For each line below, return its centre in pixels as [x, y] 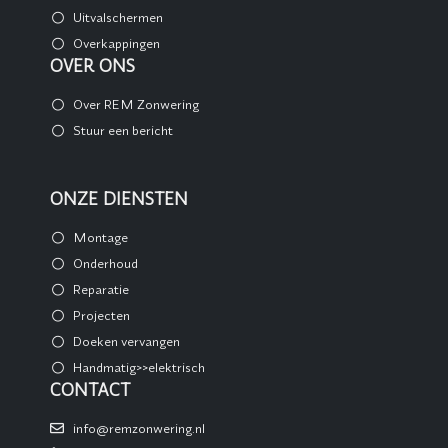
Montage [100, 236]
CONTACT [90, 390]
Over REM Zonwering [135, 104]
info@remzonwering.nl [138, 427]
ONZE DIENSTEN [119, 199]
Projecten [101, 314]
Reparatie [100, 288]
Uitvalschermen [117, 17]
